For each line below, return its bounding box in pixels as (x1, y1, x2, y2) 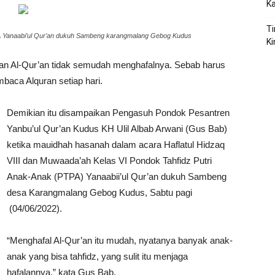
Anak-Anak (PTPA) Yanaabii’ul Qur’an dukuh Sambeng (7, 171, 227, 182)
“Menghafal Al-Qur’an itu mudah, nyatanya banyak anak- (7, 235, 233, 246)
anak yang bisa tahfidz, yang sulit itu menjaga (7, 251, 188, 262)
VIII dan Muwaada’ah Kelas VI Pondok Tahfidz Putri (7, 155, 212, 166)
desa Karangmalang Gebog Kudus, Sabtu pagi (7, 187, 192, 198)
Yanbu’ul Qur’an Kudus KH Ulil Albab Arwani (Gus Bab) (7, 123, 227, 134)
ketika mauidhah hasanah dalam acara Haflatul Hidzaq (7, 139, 225, 150)
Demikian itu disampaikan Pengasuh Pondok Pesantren (7, 107, 230, 118)
